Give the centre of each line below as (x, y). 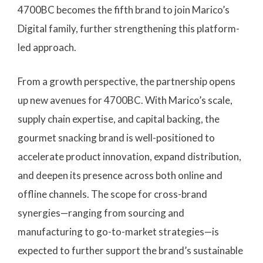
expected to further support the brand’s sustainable (130, 250)
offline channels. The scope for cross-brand (112, 194)
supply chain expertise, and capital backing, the (119, 119)
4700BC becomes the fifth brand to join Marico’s (124, 10)
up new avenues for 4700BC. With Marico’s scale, (125, 100)
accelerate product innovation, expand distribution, (129, 156)
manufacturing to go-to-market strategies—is (118, 231)
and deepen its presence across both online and (120, 175)
